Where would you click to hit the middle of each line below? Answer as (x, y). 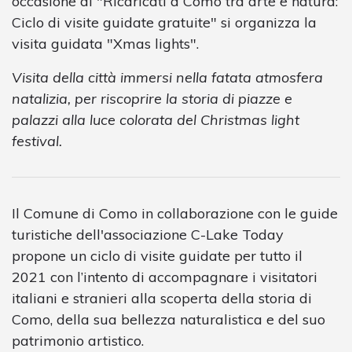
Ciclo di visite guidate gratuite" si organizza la (164, 22)
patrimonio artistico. (78, 340)
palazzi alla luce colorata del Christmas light (156, 119)
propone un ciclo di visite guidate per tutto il (157, 255)
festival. (37, 141)
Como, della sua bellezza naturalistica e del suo (169, 319)
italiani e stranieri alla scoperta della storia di (162, 298)
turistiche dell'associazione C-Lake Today (148, 234)
